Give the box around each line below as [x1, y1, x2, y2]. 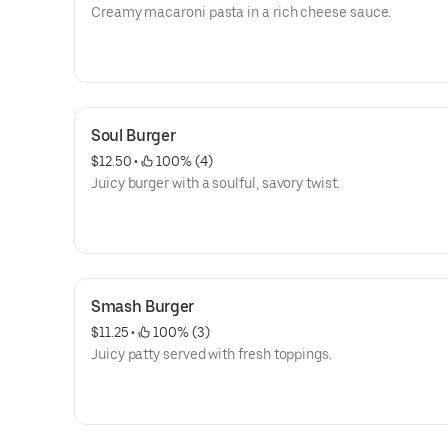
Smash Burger [91, 297, 195, 316]
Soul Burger [91, 126, 176, 145]
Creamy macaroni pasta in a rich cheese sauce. [91, 4, 392, 20]
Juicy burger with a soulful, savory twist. [91, 175, 340, 191]
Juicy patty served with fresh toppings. [91, 346, 332, 362]
